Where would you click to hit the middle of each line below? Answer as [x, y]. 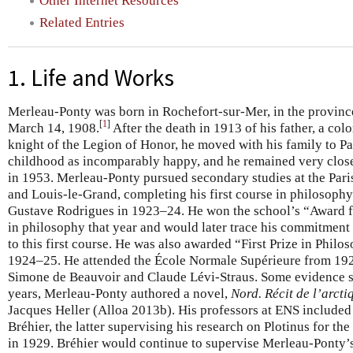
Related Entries [82, 22]
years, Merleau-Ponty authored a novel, [119, 293]
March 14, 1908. [54, 128]
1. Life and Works [91, 77]
